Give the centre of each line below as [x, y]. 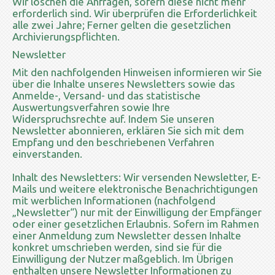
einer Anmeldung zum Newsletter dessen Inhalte [127, 235]
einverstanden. [47, 153]
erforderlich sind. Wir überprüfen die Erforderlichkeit [135, 13]
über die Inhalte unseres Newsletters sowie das [124, 83]
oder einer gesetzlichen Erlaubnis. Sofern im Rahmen [136, 223]
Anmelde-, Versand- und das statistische [107, 95]
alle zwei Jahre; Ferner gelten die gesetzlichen [122, 25]
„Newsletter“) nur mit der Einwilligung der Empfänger [137, 212]
